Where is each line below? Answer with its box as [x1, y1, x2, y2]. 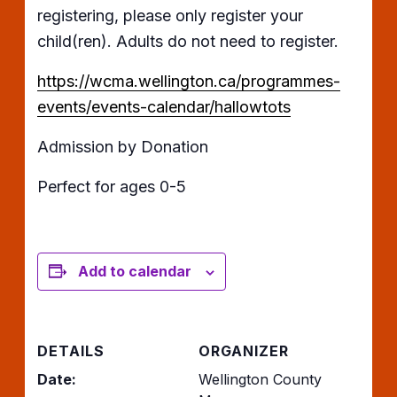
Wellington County [198, 370, 322, 388]
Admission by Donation [37, 136, 209, 156]
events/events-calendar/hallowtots [37, 97, 292, 116]
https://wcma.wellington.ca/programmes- [37, 71, 341, 90]
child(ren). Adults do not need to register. [37, 31, 339, 51]
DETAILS [37, 341, 105, 360]
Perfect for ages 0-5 [37, 176, 187, 196]
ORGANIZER [198, 341, 289, 360]
